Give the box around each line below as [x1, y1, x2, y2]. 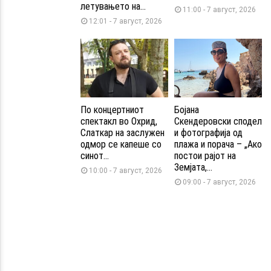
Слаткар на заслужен [80, 127, 165, 139]
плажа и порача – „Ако [174, 139, 262, 151]
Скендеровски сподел [174, 116, 262, 128]
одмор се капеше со [80, 139, 162, 151]
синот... [80, 150, 109, 162]
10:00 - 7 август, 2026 [89, 166, 162, 175]
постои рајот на [174, 150, 236, 162]
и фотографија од [174, 127, 243, 139]
